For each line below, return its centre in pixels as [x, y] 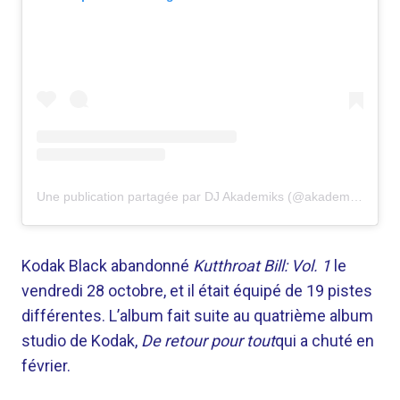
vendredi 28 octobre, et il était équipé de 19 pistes [197, 291]
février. [46, 366]
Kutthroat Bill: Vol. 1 [262, 266]
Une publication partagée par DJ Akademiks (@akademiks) [356, 197]
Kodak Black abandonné [107, 266]
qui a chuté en [325, 341]
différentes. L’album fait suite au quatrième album [197, 316]
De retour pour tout [208, 341]
